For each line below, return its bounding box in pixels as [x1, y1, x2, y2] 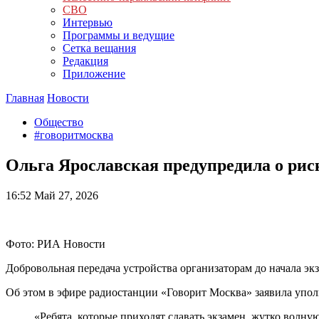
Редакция [63, 55, 108, 67]
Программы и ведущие [63, 29, 174, 41]
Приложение [63, 68, 125, 80]
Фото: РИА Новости [6, 237, 105, 250]
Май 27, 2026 [31, 189, 98, 202]
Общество [34, 116, 83, 128]
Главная [6, 92, 44, 104]
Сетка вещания [63, 42, 136, 54]
